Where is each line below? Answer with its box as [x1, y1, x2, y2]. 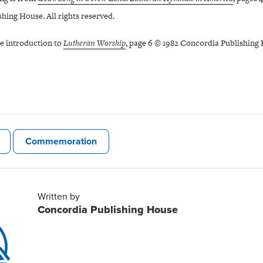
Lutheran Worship [63, 36, 126, 49]
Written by [37, 190, 80, 204]
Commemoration [25, 134, 97, 149]
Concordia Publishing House [37, 202, 178, 218]
